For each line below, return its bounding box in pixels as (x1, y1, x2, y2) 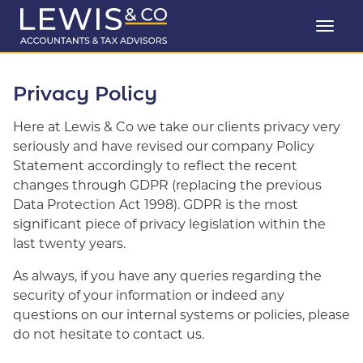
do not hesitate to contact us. (13, 325, 204, 342)
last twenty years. (13, 234, 126, 251)
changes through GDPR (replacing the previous (13, 176, 322, 193)
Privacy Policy (13, 79, 157, 105)
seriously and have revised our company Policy (13, 137, 314, 154)
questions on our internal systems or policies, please (13, 305, 350, 322)
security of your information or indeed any (13, 286, 284, 303)
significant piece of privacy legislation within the (13, 215, 326, 232)
